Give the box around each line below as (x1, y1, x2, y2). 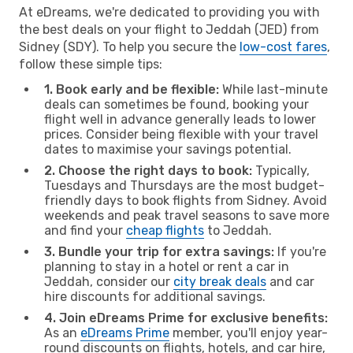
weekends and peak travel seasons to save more (44, 207, 329, 223)
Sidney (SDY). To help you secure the (19, 39, 240, 54)
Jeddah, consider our (44, 273, 173, 289)
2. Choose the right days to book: (44, 162, 252, 178)
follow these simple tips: (19, 56, 162, 72)
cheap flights (126, 222, 204, 238)
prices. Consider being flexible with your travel (44, 126, 318, 142)
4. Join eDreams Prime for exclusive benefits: (44, 310, 328, 325)
